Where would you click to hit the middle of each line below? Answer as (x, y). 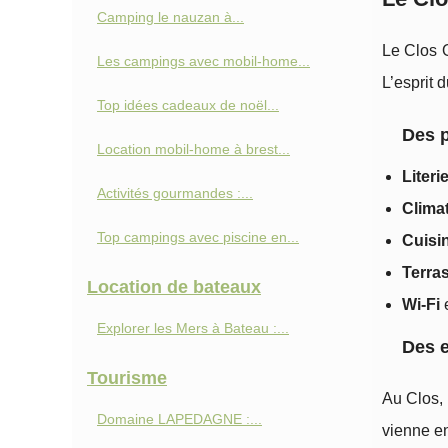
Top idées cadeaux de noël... (188, 105)
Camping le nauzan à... (170, 17)
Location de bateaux (174, 287)
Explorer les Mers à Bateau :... (193, 328)
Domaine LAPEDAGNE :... (179, 419)
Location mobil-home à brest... (193, 149)
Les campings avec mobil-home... (203, 61)
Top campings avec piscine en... (198, 237)
